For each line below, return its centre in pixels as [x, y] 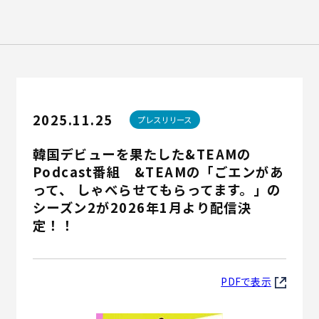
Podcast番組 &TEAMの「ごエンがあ [158, 171]
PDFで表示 [246, 282]
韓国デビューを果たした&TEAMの [142, 153]
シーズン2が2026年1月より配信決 [142, 207]
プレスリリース [165, 119]
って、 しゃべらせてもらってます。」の [157, 189]
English [60, 57]
